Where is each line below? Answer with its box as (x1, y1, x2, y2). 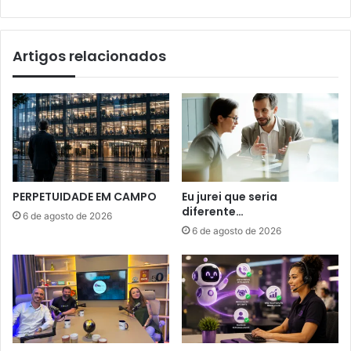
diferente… (182, 204, 244, 220)
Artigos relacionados (13, 46, 166, 67)
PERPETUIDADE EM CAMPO (13, 189, 157, 205)
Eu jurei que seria (182, 189, 277, 205)
